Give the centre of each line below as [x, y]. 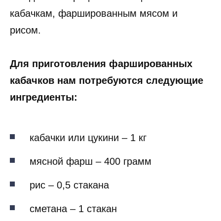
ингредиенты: [44, 97]
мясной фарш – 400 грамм [91, 162]
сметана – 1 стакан [73, 209]
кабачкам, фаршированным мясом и [94, 14]
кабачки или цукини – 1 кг [88, 138]
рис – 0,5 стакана [69, 185]
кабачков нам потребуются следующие [107, 81]
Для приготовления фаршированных [101, 64]
